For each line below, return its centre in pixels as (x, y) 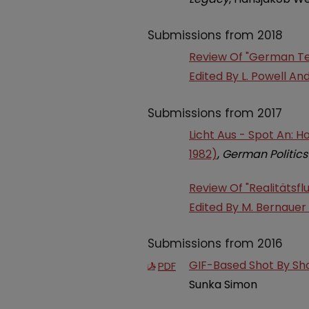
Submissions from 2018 (215, 36)
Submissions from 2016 (215, 244)
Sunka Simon (223, 285)
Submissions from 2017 (215, 113)
